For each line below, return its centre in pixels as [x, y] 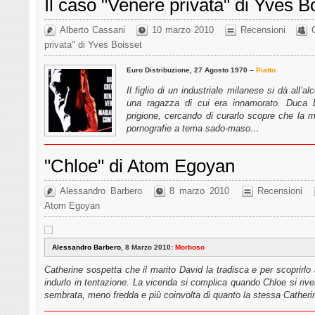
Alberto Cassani [93, 30]
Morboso [190, 247]
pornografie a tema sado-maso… [193, 128]
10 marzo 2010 [183, 30]
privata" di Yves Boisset [93, 44]
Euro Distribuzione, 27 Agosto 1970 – [191, 70]
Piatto [266, 70]
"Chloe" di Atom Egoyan [140, 166]
